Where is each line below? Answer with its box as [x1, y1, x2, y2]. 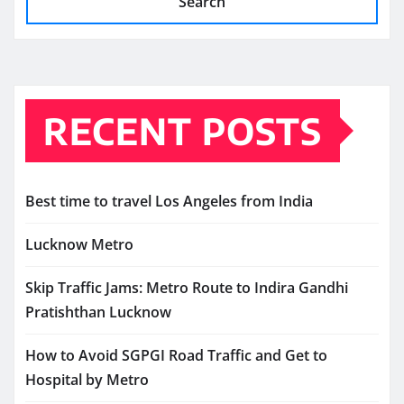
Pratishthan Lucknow [25, 301, 171, 322]
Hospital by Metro [25, 369, 149, 390]
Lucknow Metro [25, 234, 133, 254]
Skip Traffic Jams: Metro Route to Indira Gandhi [25, 277, 348, 298]
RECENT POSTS [43, 107, 322, 153]
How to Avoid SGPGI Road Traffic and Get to [25, 344, 327, 365]
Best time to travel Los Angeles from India [25, 190, 313, 211]
